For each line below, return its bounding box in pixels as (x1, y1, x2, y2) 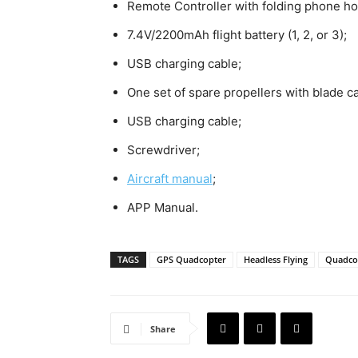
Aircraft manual (127, 171, 213, 186)
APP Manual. (127, 200, 198, 215)
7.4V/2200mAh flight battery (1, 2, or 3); (127, 27, 347, 42)
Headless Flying (244, 253, 308, 265)
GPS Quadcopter (157, 253, 226, 265)
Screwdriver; (127, 142, 200, 157)
